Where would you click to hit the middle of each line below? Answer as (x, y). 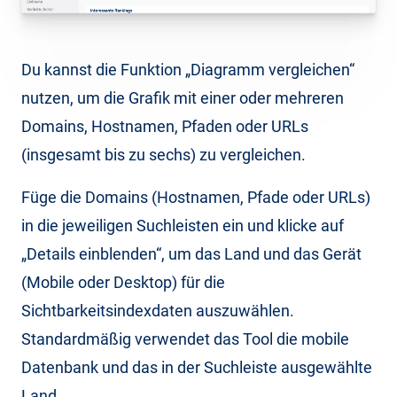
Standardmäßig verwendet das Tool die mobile (185, 339)
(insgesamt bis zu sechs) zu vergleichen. (163, 154)
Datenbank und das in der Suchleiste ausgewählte (197, 367)
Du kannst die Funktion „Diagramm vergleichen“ (188, 69)
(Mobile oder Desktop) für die (123, 282)
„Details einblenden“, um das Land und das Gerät (191, 253)
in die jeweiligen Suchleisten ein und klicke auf (183, 225)
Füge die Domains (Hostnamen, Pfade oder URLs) (196, 197)
